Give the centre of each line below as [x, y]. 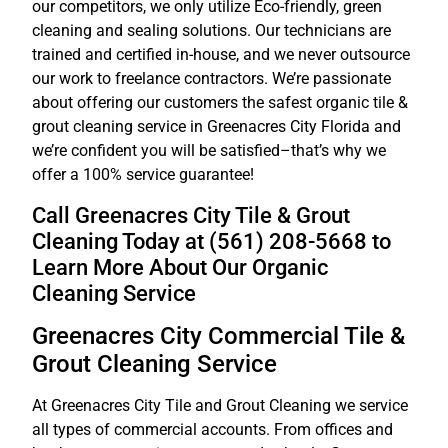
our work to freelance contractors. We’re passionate [211, 79]
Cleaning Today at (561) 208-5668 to [211, 240]
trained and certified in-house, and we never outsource [221, 55]
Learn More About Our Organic [180, 266]
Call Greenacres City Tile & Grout [191, 214]
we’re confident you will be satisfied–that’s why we [209, 151]
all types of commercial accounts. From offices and [212, 429]
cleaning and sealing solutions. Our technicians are [211, 31]
